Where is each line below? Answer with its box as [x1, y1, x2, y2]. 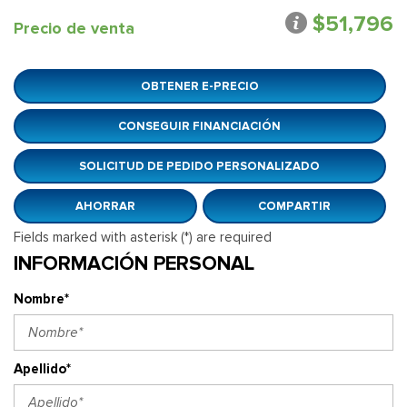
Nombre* [14, 290, 69, 307]
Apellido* [14, 360, 71, 377]
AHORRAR [74, 197, 135, 213]
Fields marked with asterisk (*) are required [14, 228, 272, 245]
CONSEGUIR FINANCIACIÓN [118, 117, 282, 134]
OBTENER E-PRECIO [140, 77, 259, 94]
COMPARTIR [257, 197, 331, 213]
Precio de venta [14, 17, 134, 38]
